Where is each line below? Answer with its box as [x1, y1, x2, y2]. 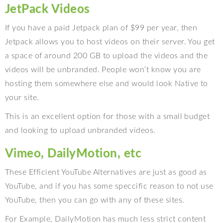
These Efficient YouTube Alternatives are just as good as [5, 168, 207, 176]
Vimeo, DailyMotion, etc [5, 147, 142, 160]
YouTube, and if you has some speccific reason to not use [5, 182, 214, 190]
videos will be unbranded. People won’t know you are [5, 65, 201, 74]
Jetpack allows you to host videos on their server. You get [5, 37, 215, 46]
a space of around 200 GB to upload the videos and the [5, 51, 208, 60]
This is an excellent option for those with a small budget [5, 112, 210, 120]
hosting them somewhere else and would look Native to [5, 79, 208, 88]
